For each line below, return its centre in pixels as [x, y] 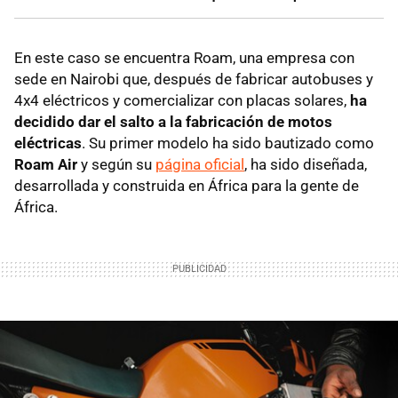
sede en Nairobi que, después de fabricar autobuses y [194, 79]
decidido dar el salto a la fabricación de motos [173, 121]
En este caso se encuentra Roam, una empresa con [184, 57]
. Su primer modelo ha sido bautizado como [228, 143]
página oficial [200, 164]
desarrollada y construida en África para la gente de [187, 185]
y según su [118, 164]
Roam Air [48, 164]
